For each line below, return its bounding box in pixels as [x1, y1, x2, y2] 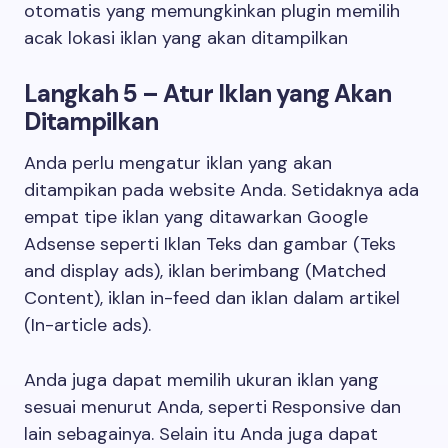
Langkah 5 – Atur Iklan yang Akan [24, 78, 392, 109]
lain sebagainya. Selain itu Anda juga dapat [24, 422, 378, 446]
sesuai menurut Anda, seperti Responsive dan [24, 395, 401, 419]
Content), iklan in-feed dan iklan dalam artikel [24, 286, 400, 310]
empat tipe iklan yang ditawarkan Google [24, 205, 368, 229]
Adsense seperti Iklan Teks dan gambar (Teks [24, 232, 396, 256]
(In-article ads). [24, 313, 151, 337]
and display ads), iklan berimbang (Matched [24, 259, 386, 283]
